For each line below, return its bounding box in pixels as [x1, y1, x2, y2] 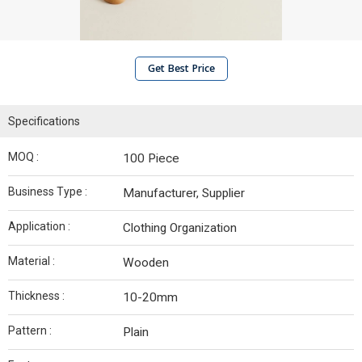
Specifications [8, 115, 80, 128]
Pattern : [8, 324, 52, 337]
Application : [8, 220, 70, 233]
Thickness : [8, 289, 65, 302]
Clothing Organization [123, 221, 237, 235]
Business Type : [8, 185, 87, 198]
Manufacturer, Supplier [123, 186, 245, 200]
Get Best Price [147, 61, 215, 75]
